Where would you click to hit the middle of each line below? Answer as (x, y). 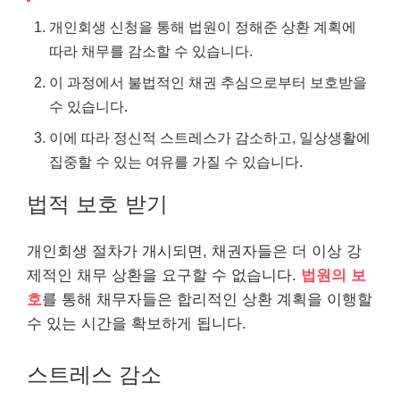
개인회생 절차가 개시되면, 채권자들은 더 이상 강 (194, 251)
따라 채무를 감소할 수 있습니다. (151, 50)
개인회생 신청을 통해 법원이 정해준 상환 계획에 (203, 26)
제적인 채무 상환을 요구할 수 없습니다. (164, 275)
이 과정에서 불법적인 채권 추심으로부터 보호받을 (208, 82)
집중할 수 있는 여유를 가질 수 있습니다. (176, 161)
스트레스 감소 (94, 375)
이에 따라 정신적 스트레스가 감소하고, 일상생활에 (210, 137)
